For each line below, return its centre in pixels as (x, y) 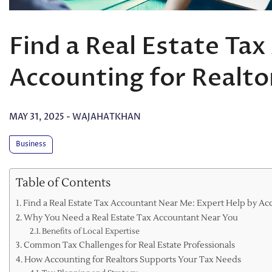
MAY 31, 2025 (37, 117)
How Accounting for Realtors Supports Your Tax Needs (132, 259)
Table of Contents (63, 182)
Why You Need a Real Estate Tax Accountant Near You (131, 217)
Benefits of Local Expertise (91, 231)
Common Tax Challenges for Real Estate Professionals (129, 245)
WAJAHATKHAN (107, 117)
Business (31, 144)
